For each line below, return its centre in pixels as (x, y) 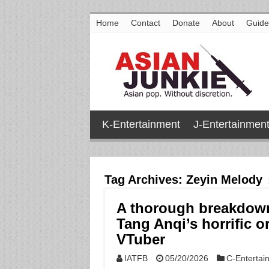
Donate (186, 23)
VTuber (141, 239)
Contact (145, 23)
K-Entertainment (141, 124)
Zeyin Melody (224, 180)
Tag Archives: (145, 180)
